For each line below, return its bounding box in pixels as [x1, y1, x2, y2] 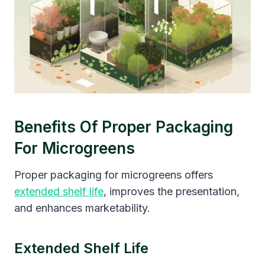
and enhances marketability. [14, 201, 150, 214]
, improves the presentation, [104, 185, 240, 198]
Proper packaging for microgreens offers [14, 168, 213, 181]
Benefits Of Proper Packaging [14, 117, 233, 136]
